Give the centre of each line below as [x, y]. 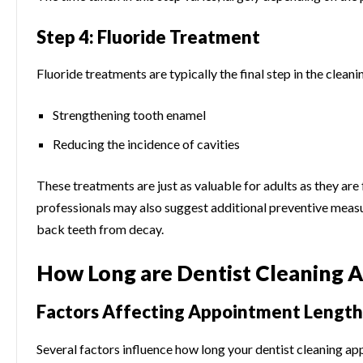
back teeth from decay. [100, 228]
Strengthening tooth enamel [129, 115]
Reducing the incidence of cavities [146, 144]
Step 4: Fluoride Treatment [148, 36]
